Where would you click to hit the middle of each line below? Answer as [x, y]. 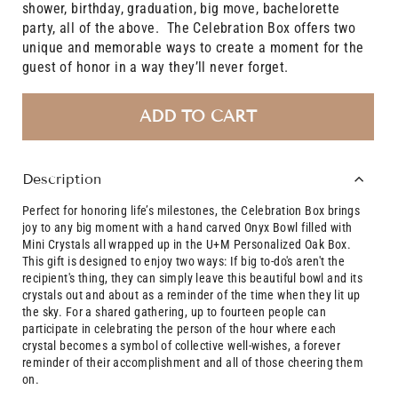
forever [320, 346]
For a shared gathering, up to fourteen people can [195, 312]
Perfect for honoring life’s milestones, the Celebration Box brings [191, 211]
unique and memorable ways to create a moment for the [193, 48]
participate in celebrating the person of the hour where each [179, 329]
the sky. [43, 312]
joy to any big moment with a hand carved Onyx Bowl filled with [187, 228]
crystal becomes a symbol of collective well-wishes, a [161, 346]
